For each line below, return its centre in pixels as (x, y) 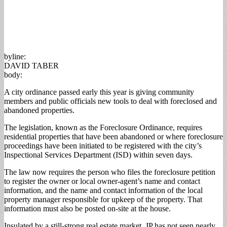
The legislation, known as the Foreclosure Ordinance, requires (103, 127)
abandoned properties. (39, 110)
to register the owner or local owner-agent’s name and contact (102, 181)
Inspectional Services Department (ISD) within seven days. (98, 155)
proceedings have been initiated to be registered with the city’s (103, 145)
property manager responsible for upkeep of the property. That (103, 199)
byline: (15, 56)
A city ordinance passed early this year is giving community (99, 92)
